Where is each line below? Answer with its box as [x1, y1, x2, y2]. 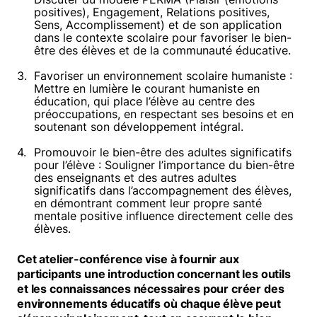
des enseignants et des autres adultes [34, 171, 236, 185]
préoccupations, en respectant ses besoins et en [34, 107, 294, 121]
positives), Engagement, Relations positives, [34, 5, 270, 19]
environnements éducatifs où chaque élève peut [17, 296, 281, 311]
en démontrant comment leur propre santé [34, 196, 262, 210]
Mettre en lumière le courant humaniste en [34, 81, 260, 96]
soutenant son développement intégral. [34, 120, 243, 134]
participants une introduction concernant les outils [17, 267, 291, 281]
